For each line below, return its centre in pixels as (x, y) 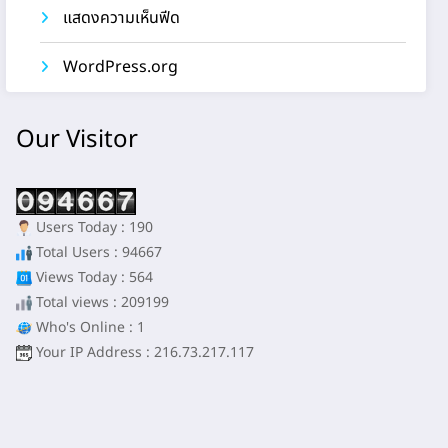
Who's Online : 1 (89, 328)
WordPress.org (121, 66)
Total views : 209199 (101, 303)
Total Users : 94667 (97, 253)
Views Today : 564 (93, 278)
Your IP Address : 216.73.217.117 (143, 353)
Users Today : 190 (93, 228)
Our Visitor (77, 140)
